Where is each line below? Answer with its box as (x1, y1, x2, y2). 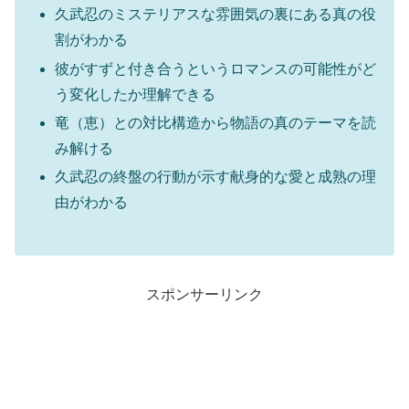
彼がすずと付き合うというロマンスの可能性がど (55, 60, 377, 77)
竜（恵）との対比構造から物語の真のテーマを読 (55, 114, 377, 131)
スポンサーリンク (146, 286, 263, 302)
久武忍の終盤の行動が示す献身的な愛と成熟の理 (55, 168, 377, 184)
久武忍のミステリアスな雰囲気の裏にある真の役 (55, 6, 377, 23)
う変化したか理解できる (55, 86, 216, 102)
